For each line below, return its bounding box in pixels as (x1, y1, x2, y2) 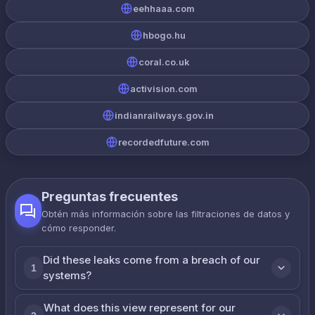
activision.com (130, 83, 198, 94)
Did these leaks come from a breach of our (43, 253, 261, 266)
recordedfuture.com (118, 136, 210, 148)
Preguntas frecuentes (41, 189, 179, 204)
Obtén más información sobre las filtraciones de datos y (41, 208, 290, 219)
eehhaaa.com (133, 3, 195, 14)
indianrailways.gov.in (114, 110, 214, 121)
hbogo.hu (142, 30, 186, 41)
